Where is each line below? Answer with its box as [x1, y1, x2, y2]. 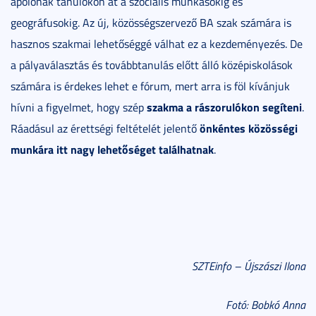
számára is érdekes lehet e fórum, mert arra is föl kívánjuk [11, 78, 290, 94]
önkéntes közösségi [200, 119, 298, 136]
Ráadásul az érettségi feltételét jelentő [11, 120, 200, 136]
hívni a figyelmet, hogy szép [11, 99, 147, 115]
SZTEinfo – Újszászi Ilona [192, 257, 305, 274]
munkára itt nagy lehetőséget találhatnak [11, 140, 214, 157]
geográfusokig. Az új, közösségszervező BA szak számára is [11, 14, 291, 30]
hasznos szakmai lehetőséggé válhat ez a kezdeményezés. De [11, 35, 303, 51]
